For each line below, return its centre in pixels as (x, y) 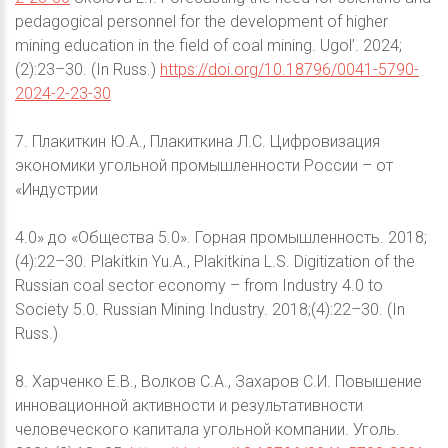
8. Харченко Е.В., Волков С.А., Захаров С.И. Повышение (218, 381)
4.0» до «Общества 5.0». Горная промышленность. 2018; (221, 237)
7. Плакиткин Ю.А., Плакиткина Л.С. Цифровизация (197, 141)
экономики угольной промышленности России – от (204, 165)
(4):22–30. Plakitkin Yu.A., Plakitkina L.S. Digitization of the (215, 261)
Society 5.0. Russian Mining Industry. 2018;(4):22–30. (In (210, 309)
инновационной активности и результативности (189, 405)
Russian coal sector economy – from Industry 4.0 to (199, 285)
